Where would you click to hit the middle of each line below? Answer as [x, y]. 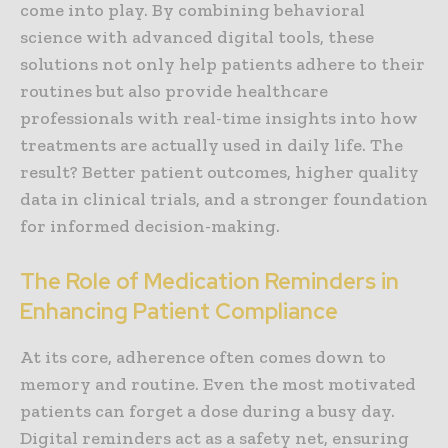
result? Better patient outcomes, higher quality [219, 172]
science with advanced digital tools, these [197, 37]
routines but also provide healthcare [174, 91]
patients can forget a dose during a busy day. [207, 411]
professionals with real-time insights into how [219, 118]
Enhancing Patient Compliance [179, 312]
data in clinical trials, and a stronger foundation [224, 199]
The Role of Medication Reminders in [209, 282]
